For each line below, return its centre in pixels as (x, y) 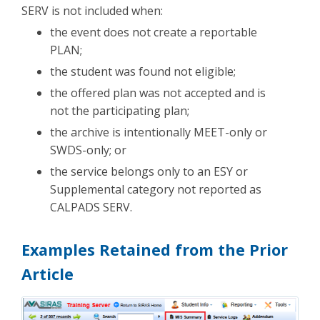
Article (47, 274)
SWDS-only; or (88, 150)
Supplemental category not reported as (156, 189)
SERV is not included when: (92, 10)
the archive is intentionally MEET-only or (159, 132)
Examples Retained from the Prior (155, 249)
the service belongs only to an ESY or (149, 171)
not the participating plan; (120, 110)
